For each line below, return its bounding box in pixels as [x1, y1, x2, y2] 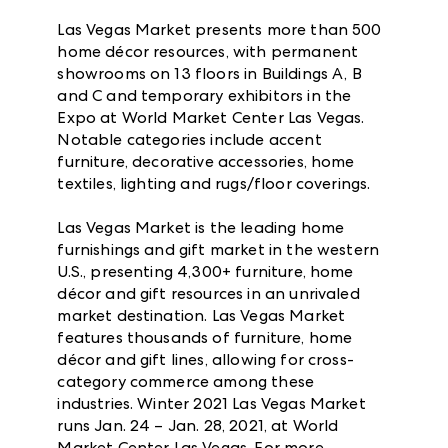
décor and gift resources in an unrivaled [57, 283, 360, 303]
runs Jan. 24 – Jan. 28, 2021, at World [57, 415, 339, 435]
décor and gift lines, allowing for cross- [57, 349, 354, 369]
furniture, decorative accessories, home [57, 151, 355, 171]
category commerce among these [57, 371, 315, 391]
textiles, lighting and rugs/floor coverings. [57, 173, 371, 193]
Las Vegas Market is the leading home [57, 217, 345, 237]
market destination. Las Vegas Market [57, 305, 346, 325]
